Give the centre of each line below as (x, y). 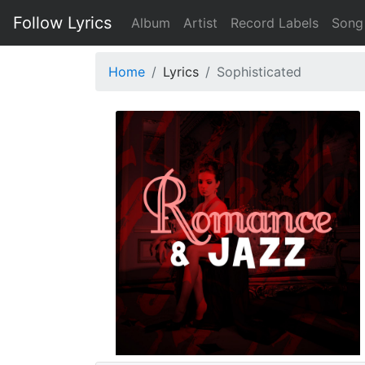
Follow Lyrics (62, 23)
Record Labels (275, 23)
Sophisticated (259, 72)
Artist (200, 23)
